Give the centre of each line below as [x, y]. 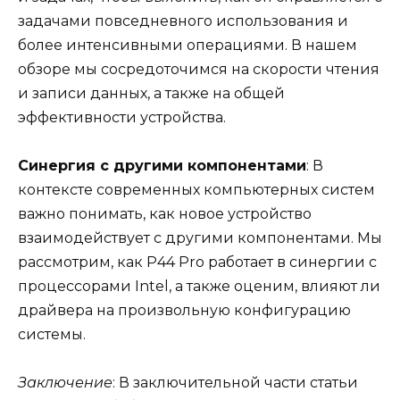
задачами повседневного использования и [183, 21]
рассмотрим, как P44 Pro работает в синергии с [197, 262]
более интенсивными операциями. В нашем [187, 45]
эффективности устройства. [122, 117]
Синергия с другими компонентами [162, 165]
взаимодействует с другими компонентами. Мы [200, 237]
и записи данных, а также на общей [151, 93]
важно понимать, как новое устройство [165, 213]
